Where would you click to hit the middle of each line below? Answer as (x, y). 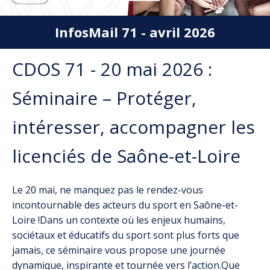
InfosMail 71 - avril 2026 (135, 32)
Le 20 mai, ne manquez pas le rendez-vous (108, 190)
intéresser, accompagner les (133, 127)
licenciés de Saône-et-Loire (126, 156)
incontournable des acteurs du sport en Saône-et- (125, 205)
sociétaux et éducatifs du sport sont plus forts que (126, 235)
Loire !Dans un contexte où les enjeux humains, (119, 220)
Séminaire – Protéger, (104, 98)
